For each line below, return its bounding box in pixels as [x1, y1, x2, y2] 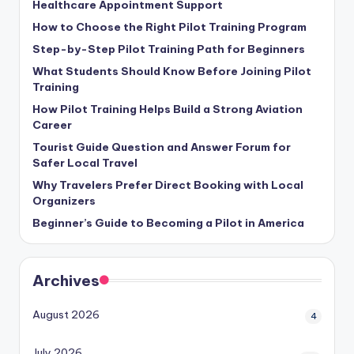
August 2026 [32, 307, 100, 322]
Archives [32, 271, 100, 291]
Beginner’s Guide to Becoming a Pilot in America [32, 216, 304, 231]
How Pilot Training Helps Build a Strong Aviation [32, 102, 303, 117]
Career [32, 118, 72, 133]
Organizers [32, 194, 96, 209]
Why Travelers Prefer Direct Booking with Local [32, 178, 303, 193]
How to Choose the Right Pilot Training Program [32, 20, 307, 35]
